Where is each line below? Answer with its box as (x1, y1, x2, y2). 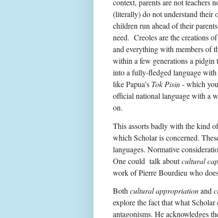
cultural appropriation (130, 185, 199, 196)
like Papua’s (113, 79, 151, 90)
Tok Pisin (151, 79, 180, 90)
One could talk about (113, 155, 182, 166)
